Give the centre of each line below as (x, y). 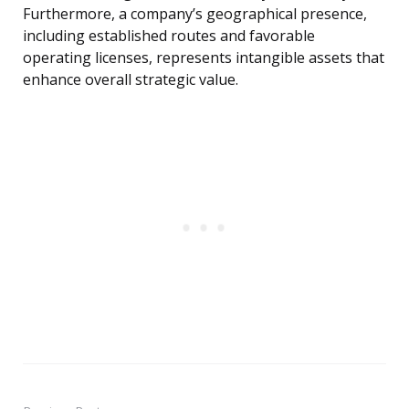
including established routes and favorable (169, 36)
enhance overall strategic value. (131, 80)
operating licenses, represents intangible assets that (204, 58)
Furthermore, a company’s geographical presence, (195, 14)
